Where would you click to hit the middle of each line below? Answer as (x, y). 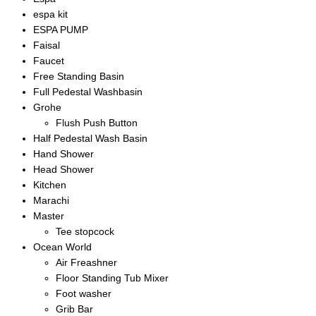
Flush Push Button (97, 123)
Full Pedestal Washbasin (88, 92)
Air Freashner (86, 263)
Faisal (47, 45)
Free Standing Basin (79, 77)
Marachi (51, 201)
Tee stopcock (85, 232)
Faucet (49, 61)
